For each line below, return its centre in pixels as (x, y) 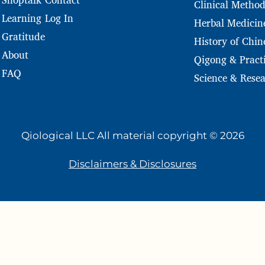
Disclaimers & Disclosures (132, 164)
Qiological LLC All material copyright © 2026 (132, 136)
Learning (22, 18)
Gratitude (23, 37)
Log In (59, 18)
